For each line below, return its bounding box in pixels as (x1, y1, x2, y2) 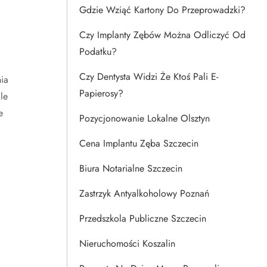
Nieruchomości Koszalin (79, 237, 175, 250)
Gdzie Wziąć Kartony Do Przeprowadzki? (79, 3, 246, 17)
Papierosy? (79, 86, 123, 100)
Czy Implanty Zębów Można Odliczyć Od (79, 28, 246, 42)
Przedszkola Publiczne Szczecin (79, 212, 206, 225)
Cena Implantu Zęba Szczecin (79, 136, 198, 150)
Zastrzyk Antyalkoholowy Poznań (79, 187, 209, 200)
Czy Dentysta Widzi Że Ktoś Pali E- (79, 70, 218, 83)
